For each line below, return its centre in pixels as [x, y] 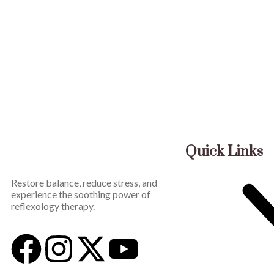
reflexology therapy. [53, 206]
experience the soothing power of [81, 194]
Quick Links [224, 152]
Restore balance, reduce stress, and [84, 183]
